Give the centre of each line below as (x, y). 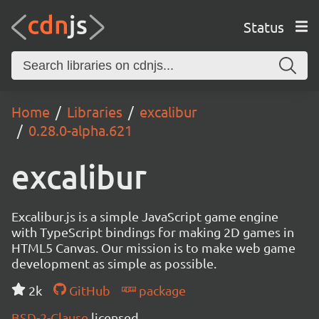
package (161, 290)
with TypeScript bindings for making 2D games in (153, 232)
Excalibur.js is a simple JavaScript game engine (145, 216)
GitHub (88, 290)
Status (263, 26)
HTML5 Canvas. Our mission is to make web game (153, 247)
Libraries (95, 111)
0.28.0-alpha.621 (80, 130)
